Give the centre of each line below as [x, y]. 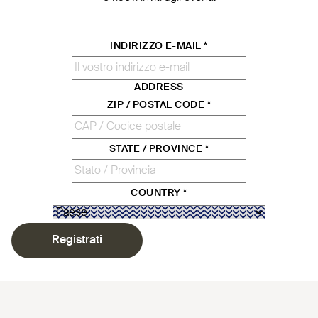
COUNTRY [157, 193]
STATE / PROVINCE [157, 149]
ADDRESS [159, 87]
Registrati [77, 240]
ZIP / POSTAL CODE [157, 105]
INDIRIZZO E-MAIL [157, 46]
